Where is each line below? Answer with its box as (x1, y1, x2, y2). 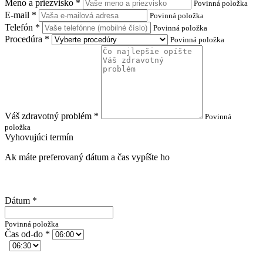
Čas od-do (5, 229, 45, 240)
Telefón (5, 22, 35, 33)
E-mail (5, 10, 32, 21)
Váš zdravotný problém (5, 111, 94, 122)
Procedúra (5, 34, 45, 45)
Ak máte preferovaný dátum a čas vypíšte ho (5, 152, 170, 163)
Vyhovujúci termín (5, 132, 73, 143)
